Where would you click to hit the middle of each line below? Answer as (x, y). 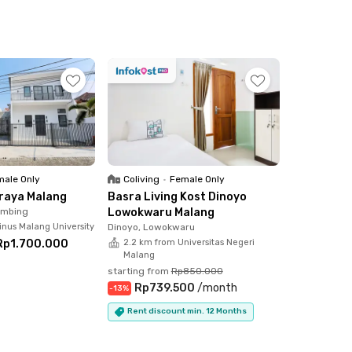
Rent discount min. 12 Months (187, 312)
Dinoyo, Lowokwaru (151, 227)
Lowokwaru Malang (161, 212)
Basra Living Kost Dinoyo (177, 196)
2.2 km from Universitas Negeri (189, 242)
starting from (138, 271)
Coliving (141, 179)
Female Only (197, 179)
